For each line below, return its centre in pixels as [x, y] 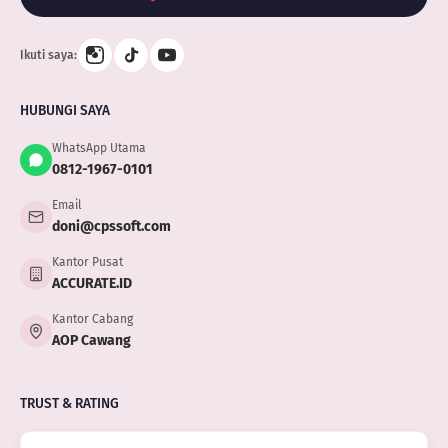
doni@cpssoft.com [111, 227]
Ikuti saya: [48, 55]
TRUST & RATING [69, 404]
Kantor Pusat [87, 262]
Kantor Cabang [92, 319]
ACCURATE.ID [91, 284]
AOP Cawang [91, 341]
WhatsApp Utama [98, 148]
